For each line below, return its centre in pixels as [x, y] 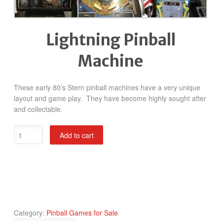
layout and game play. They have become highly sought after [110, 98]
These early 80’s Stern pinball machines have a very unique [107, 87]
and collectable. [38, 109]
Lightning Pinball [110, 40]
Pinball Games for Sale [82, 213]
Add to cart [76, 135]
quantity [26, 163]
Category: [30, 213]
